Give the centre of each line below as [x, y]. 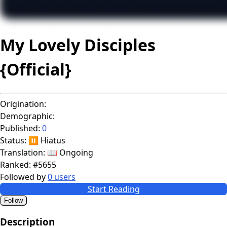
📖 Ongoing [70, 152]
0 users [62, 177]
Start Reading [113, 189]
